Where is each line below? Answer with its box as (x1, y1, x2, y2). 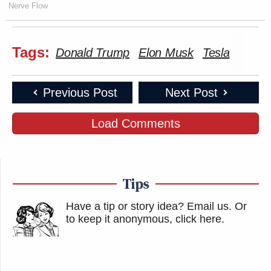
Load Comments (91, 116, 180, 130)
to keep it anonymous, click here (66, 212, 221, 225)
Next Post (165, 85, 218, 99)
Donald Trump (56, 45, 129, 59)
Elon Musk (139, 45, 194, 59)
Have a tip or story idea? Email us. (66, 200, 232, 212)
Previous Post (42, 85, 117, 99)
